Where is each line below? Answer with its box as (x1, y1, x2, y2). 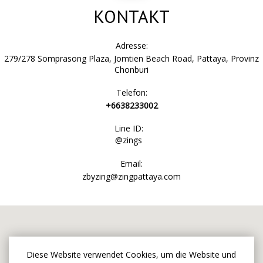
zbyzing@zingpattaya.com (82, 171, 181, 182)
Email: (120, 158, 143, 169)
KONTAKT (93, 5, 170, 28)
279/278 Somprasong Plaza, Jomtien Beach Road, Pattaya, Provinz (4, 53, 259, 64)
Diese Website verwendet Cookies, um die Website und (26, 249, 236, 260)
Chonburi (114, 64, 149, 75)
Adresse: (115, 40, 148, 51)
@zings (115, 134, 142, 146)
